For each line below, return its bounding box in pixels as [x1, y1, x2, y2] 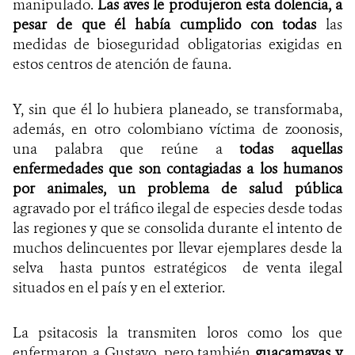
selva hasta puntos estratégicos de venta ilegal [13, 258, 342, 278]
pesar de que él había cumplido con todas [13, 15, 317, 35]
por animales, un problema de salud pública [13, 179, 342, 199]
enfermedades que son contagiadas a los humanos [13, 159, 342, 179]
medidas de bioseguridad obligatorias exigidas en [13, 35, 342, 55]
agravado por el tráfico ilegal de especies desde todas [13, 199, 342, 219]
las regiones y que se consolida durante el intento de [13, 219, 342, 239]
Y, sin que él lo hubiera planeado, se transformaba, [13, 100, 342, 120]
